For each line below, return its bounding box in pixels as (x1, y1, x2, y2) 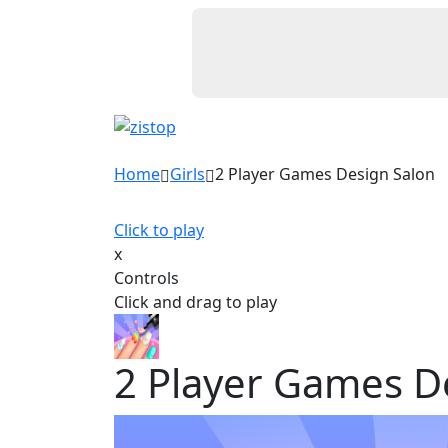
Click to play (114, 219, 204, 241)
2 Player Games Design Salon (215, 163, 435, 185)
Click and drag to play (114, 291, 277, 313)
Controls (114, 267, 179, 289)
